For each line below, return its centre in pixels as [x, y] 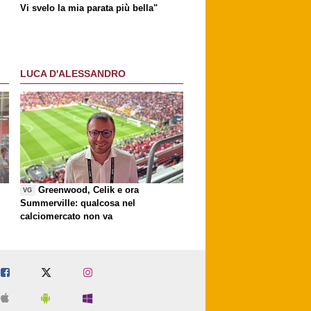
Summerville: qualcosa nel [78, 203]
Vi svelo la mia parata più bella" [89, 8]
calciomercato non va [66, 217]
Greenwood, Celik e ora [89, 190]
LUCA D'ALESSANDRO [73, 73]
